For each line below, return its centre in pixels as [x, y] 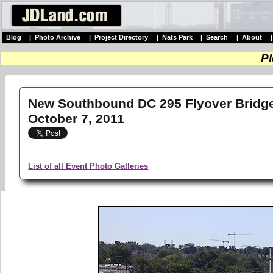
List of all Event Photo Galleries [88, 166]
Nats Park [177, 37]
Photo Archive [58, 37]
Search [217, 37]
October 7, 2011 [76, 119]
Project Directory [121, 37]
